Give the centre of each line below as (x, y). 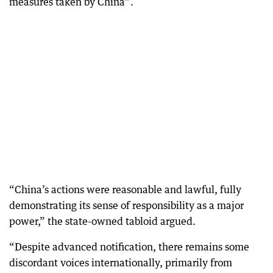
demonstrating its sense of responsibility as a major (126, 205)
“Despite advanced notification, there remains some (129, 247)
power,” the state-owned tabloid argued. (102, 221)
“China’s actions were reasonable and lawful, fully (125, 190)
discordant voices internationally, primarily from (121, 263)
